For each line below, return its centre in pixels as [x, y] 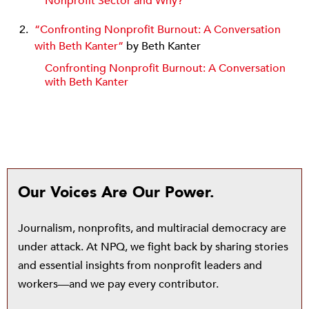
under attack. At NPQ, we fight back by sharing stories [153, 247]
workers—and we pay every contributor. [118, 284]
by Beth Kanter [162, 46]
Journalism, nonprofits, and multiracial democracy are [152, 228]
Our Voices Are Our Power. [116, 192]
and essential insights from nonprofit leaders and [140, 265]
